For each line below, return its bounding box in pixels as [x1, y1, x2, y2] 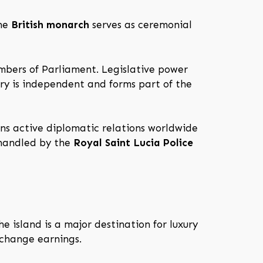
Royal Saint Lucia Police [73, 137, 193, 149]
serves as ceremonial [89, 19, 192, 31]
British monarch [11, 19, 89, 31]
